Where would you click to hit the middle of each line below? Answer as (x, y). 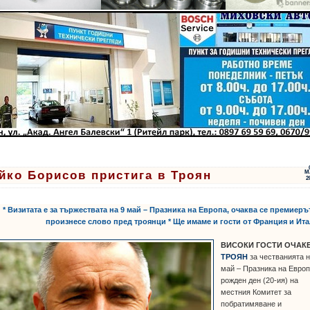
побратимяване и (252, 303)
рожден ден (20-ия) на (260, 280)
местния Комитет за (256, 292)
